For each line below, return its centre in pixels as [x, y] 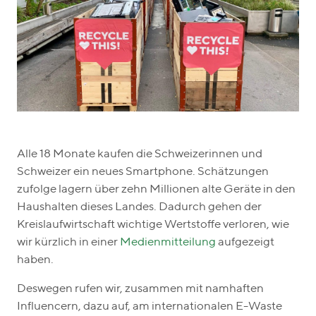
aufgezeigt [245, 242]
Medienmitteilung [168, 242]
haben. [36, 260]
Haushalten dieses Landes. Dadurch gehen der [139, 207]
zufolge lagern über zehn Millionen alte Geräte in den [156, 189]
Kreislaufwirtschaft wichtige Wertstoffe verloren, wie [153, 224]
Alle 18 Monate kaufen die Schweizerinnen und [140, 154]
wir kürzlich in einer [68, 242]
